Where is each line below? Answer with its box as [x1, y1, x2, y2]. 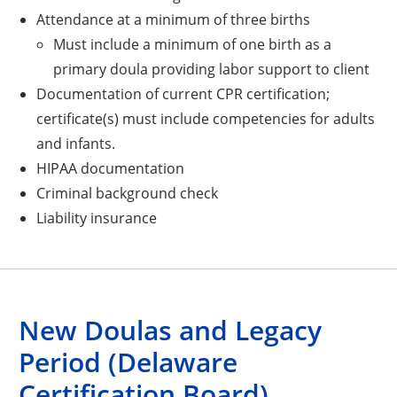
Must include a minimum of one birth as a [52, 34, 331, 53]
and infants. [35, 133, 115, 152]
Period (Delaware [19, 344, 238, 379]
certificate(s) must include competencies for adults [35, 108, 375, 128]
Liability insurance [35, 207, 157, 227]
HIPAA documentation [35, 158, 184, 177]
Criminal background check [35, 183, 218, 202]
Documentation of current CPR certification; [35, 83, 330, 103]
